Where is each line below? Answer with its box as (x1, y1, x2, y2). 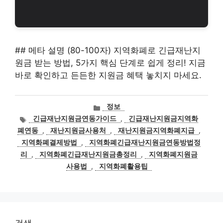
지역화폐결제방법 (21, 138, 77, 147)
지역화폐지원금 (149, 150, 198, 159)
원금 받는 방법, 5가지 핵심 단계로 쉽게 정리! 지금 (15, 58, 206, 68)
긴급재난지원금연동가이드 (33, 114, 117, 123)
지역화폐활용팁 (99, 162, 148, 171)
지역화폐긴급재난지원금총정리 (39, 150, 137, 159)
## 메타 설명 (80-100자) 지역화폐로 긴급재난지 (15, 45, 201, 55)
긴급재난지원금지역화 (128, 114, 199, 123)
